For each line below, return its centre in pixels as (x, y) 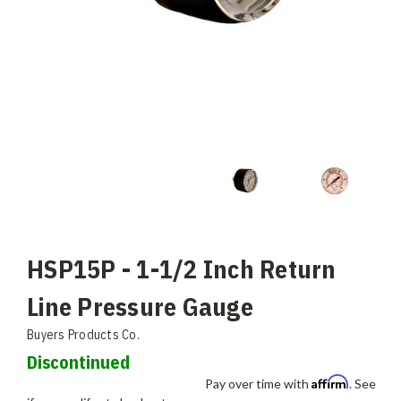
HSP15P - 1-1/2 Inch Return (182, 269)
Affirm (330, 382)
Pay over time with (258, 384)
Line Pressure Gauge (140, 307)
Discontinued (78, 363)
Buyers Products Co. (83, 335)
